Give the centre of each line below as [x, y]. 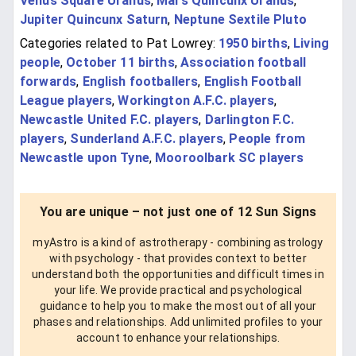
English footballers [140, 81]
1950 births [253, 43]
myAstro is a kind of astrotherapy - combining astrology [178, 242]
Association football [244, 62]
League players [66, 100]
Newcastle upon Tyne [85, 157]
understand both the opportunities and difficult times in [178, 274]
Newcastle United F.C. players [110, 119]
